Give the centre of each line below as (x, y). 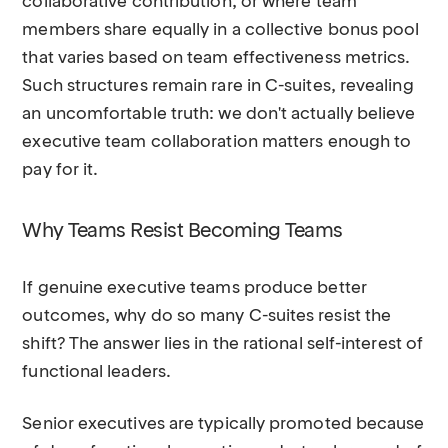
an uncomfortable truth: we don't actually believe (219, 114)
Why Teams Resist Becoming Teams (182, 232)
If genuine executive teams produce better (194, 288)
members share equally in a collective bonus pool (221, 30)
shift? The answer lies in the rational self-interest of (223, 344)
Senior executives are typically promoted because (223, 424)
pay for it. (60, 170)
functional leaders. (97, 372)
